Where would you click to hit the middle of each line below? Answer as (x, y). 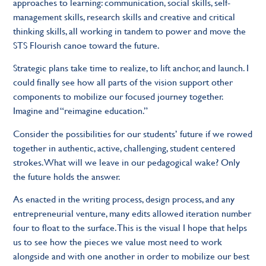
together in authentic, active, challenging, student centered (124, 147)
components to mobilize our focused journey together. (118, 96)
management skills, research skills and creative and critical (124, 16)
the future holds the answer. (67, 176)
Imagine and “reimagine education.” (81, 110)
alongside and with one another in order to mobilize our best (132, 256)
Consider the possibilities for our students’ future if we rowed (133, 133)
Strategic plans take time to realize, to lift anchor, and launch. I (131, 68)
